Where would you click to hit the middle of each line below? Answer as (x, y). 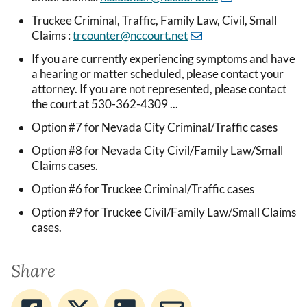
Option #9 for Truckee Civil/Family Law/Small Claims (164, 212)
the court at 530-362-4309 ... (105, 104)
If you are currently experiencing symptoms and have (163, 59)
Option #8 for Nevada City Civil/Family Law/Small (157, 151)
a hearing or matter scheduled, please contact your (158, 74)
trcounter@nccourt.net (130, 36)
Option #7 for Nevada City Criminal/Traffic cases (155, 127)
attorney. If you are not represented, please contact (159, 89)
